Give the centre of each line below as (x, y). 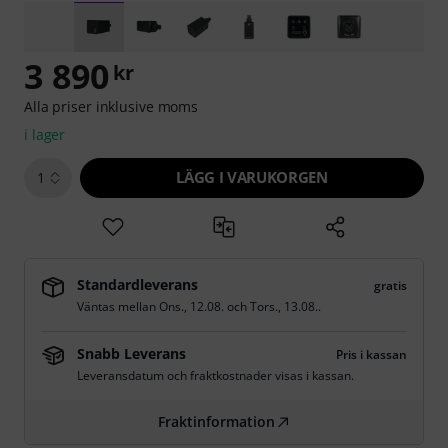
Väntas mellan (118, 306)
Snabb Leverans (131, 353)
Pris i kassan (371, 354)
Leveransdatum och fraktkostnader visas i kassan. (215, 375)
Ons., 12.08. (191, 306)
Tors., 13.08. (284, 306)
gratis (390, 285)
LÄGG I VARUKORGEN (252, 177)
